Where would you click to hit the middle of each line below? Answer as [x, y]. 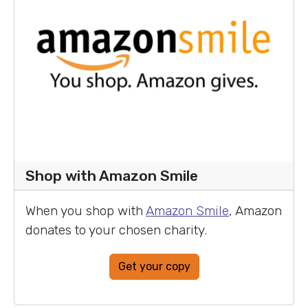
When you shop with [86, 210]
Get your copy [154, 266]
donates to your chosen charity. [116, 230]
